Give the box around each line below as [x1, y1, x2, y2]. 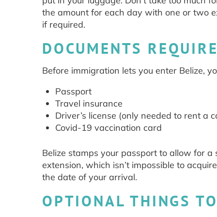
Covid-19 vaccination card [55, 122, 162, 134]
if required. [42, 19, 85, 31]
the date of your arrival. [42, 171, 139, 183]
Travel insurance [55, 98, 123, 109]
